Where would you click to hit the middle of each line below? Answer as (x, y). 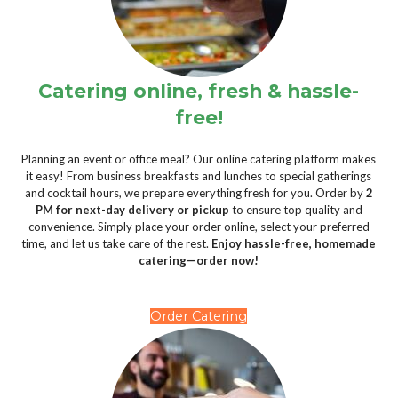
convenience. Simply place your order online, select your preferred (199, 227)
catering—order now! (199, 261)
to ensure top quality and (295, 210)
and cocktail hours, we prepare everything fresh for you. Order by (195, 193)
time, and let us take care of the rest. (117, 244)
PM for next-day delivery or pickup (132, 210)
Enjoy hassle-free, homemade (294, 244)
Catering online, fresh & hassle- (199, 91)
